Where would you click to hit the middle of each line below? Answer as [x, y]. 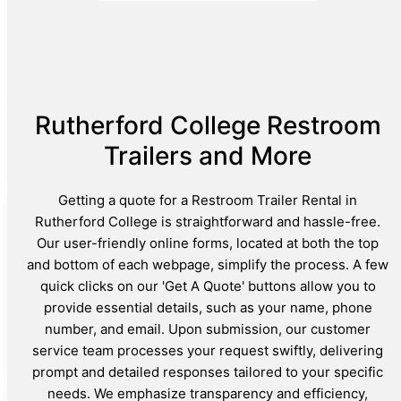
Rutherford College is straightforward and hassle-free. [208, 221]
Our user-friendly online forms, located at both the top [208, 243]
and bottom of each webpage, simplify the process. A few [208, 264]
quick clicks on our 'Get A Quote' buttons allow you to [208, 286]
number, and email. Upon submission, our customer [208, 328]
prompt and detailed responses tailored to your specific [208, 371]
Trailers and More [208, 155]
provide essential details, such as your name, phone [208, 307]
